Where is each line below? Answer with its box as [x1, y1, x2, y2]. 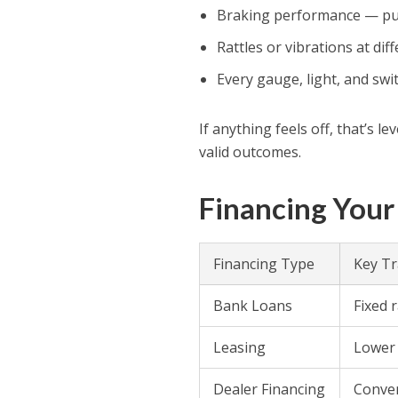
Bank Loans [213, 296, 293, 316]
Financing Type [213, 254, 315, 275]
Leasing [213, 338, 267, 358]
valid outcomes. [199, 142, 302, 163]
